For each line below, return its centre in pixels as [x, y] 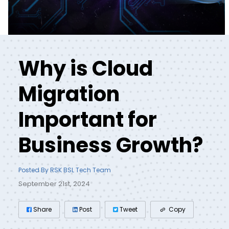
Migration [69, 94]
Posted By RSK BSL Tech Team [64, 170]
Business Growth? [110, 145]
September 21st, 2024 [54, 184]
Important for [87, 120]
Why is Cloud [85, 69]
